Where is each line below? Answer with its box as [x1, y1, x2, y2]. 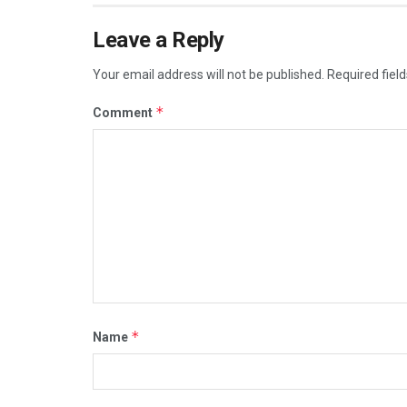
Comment [93, 105, 155, 121]
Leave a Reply [93, 27, 224, 54]
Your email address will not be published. [93, 67, 324, 83]
